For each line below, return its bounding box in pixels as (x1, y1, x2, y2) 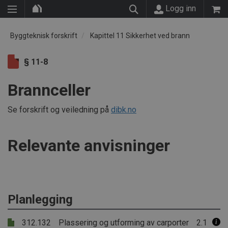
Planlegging (8, 192, 73, 207)
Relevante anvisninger (8, 136, 170, 155)
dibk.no (111, 105, 136, 115)
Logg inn (163, 4, 196, 13)
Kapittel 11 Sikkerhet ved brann (90, 32, 190, 40)
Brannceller (8, 80, 91, 100)
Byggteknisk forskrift (10, 32, 77, 40)
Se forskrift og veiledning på (8, 105, 111, 115)
